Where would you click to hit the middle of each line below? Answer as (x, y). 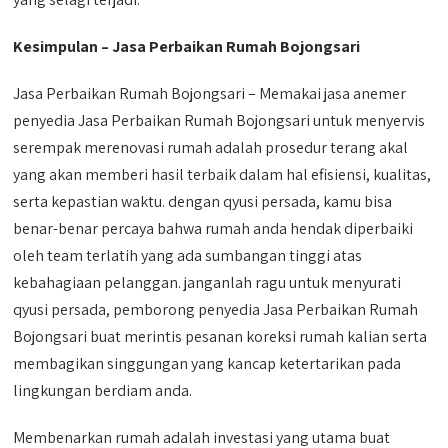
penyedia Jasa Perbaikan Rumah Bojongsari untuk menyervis (219, 120)
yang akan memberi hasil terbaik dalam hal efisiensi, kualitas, (222, 174)
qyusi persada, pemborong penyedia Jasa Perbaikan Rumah (216, 309)
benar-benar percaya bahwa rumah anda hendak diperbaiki (213, 228)
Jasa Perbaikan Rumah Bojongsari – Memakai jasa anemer (210, 93)
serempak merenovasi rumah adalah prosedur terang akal (211, 147)
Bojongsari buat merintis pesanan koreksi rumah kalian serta (220, 336)
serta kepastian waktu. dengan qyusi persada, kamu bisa (203, 201)
